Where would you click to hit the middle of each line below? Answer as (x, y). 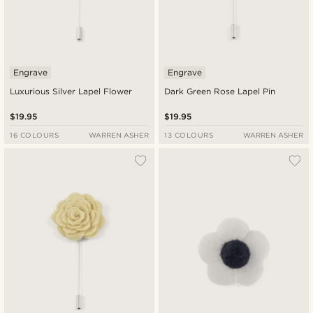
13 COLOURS (189, 135)
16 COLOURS (35, 135)
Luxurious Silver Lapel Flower (71, 92)
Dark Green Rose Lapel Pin (220, 92)
